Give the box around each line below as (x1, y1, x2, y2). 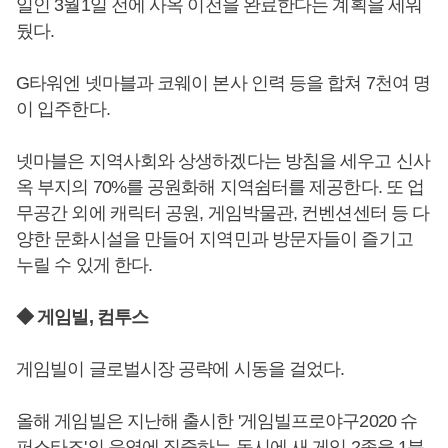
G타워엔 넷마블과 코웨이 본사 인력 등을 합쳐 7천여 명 (16, 73, 431, 94)
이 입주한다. (16, 99, 110, 120)
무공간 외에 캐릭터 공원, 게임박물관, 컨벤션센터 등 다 (16, 203, 430, 224)
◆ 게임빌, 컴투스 (16, 307, 153, 328)
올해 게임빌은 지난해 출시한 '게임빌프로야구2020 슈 (16, 411, 417, 432)
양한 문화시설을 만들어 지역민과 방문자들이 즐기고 (16, 229, 413, 250)
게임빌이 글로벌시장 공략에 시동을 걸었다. (16, 359, 349, 380)
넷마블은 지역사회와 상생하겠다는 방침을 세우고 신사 (16, 151, 430, 172)
